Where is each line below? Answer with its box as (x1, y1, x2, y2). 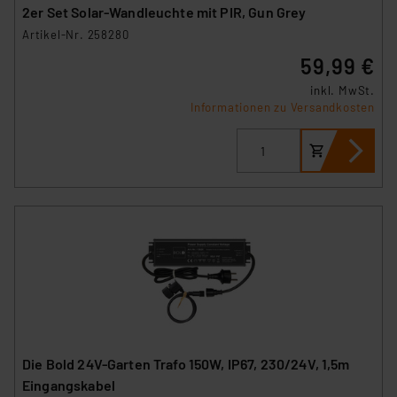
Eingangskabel (22, 376, 115, 393)
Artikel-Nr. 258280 (22, 27, 129, 43)
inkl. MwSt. (310, 83, 375, 98)
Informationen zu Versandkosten (191, 100, 375, 115)
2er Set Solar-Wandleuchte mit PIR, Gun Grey (248, 4, 307, 21)
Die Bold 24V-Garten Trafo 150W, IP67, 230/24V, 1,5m (22, 354, 350, 372)
